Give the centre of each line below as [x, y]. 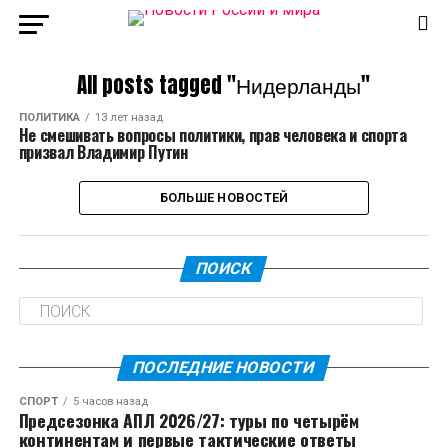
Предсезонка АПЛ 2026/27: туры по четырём [188, 420]
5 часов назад [110, 401]
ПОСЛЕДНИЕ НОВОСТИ [224, 367]
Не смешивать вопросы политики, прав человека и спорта [212, 135]
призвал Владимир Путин [103, 152]
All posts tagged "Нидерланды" [224, 85]
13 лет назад [128, 117]
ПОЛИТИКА [49, 117]
